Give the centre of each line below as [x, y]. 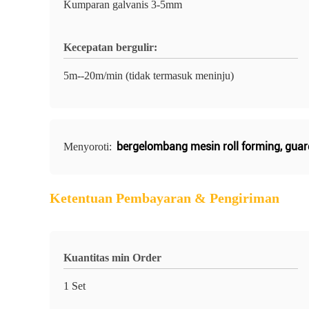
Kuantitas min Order [112, 258]
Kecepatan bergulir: [110, 47]
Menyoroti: [89, 147]
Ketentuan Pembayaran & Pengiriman [165, 198]
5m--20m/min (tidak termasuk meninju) [149, 76]
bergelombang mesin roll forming [198, 147]
